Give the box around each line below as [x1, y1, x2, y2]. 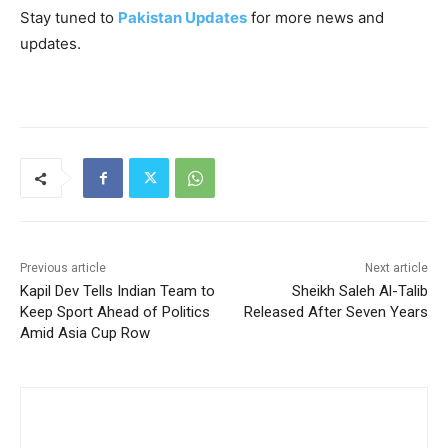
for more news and [247, 8, 384, 28]
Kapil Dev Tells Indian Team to [20, 282, 215, 301]
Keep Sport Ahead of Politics [20, 303, 210, 322]
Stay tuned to [20, 8, 118, 28]
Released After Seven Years [243, 303, 428, 322]
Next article [364, 261, 428, 276]
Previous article [20, 261, 106, 276]
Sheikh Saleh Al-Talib [291, 282, 428, 301]
